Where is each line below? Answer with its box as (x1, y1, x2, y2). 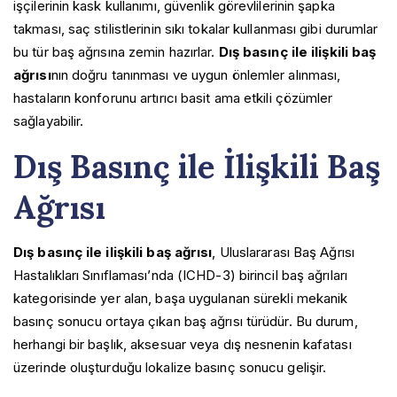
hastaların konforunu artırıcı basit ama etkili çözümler (13, 89, 333, 106)
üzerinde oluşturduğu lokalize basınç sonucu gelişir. (13, 358, 327, 376)
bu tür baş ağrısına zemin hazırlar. (13, 43, 219, 60)
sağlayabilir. (13, 112, 84, 129)
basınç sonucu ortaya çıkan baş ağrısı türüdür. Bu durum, (13, 312, 358, 330)
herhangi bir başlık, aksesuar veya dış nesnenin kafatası (13, 335, 352, 353)
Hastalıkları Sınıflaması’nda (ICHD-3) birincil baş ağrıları (13, 266, 347, 284)
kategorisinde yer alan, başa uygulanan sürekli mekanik (13, 289, 348, 307)
